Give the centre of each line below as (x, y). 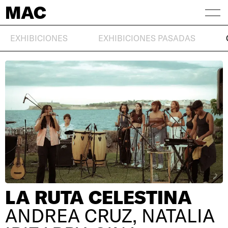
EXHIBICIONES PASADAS (147, 38)
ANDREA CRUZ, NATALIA (110, 215)
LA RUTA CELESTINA (98, 197)
